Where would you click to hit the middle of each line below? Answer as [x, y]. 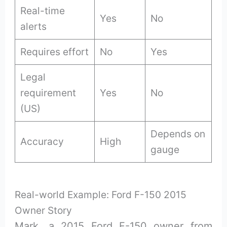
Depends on [178, 134]
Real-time [43, 10]
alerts [34, 26]
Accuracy [42, 141]
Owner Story [44, 210]
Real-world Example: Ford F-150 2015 [101, 194]
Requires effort [55, 51]
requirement [48, 92]
